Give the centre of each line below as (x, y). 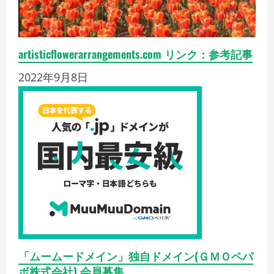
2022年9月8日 (53, 77)
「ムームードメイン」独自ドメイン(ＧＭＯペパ (136, 255)
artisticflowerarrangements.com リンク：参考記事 (135, 54)
